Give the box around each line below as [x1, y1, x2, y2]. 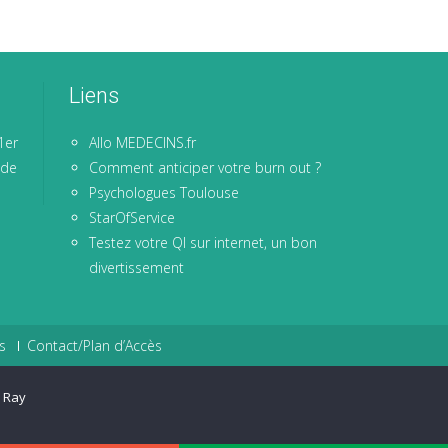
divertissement [88, 257, 184, 277]
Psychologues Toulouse [88, 182, 239, 202]
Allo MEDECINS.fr [88, 132, 196, 152]
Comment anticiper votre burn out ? [88, 157, 321, 177]
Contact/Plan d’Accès [26, 335, 162, 355]
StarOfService [88, 207, 175, 227]
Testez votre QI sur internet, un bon [88, 232, 317, 252]
